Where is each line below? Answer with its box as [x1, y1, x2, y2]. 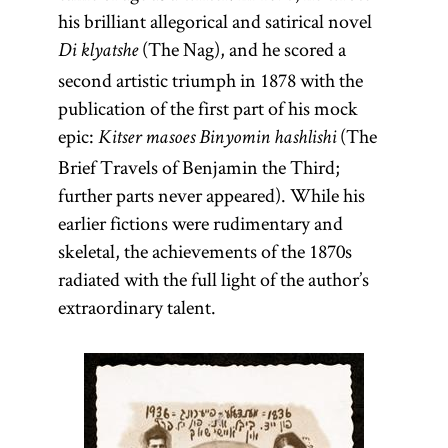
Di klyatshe [57, 42, 138, 62]
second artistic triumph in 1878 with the [57, 67, 363, 93]
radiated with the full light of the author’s [57, 266, 369, 292]
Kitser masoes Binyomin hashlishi [97, 129, 336, 149]
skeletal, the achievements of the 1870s [57, 238, 352, 264]
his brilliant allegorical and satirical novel [57, 8, 372, 34]
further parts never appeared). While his [57, 182, 365, 208]
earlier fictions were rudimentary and [57, 210, 343, 236]
